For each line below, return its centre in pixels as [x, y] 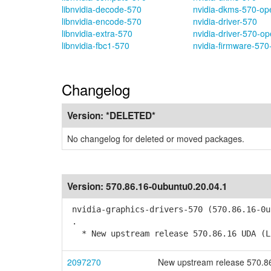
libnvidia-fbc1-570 [96, 45]
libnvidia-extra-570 [97, 33]
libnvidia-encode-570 [102, 21]
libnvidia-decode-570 [102, 9]
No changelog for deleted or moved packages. [156, 139]
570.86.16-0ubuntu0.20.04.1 [167, 186]
